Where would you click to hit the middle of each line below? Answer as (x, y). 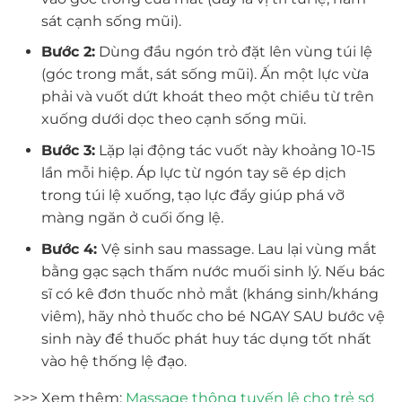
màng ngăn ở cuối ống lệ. (132, 217)
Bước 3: (68, 150)
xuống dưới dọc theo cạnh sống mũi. (173, 119)
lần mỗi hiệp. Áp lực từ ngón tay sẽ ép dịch (193, 172)
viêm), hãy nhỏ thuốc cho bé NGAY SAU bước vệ (213, 316)
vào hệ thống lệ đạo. (114, 361)
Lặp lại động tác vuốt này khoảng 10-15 (235, 150)
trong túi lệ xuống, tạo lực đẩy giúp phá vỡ (192, 195)
